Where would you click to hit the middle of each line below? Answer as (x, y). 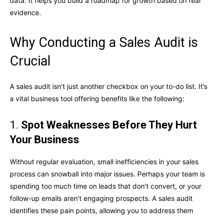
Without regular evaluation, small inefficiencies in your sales (104, 162)
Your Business (44, 140)
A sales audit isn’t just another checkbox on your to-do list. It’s (109, 87)
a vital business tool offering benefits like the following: (97, 99)
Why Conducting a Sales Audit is (104, 43)
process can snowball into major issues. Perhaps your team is (107, 174)
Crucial (30, 61)
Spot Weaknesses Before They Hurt (109, 125)
